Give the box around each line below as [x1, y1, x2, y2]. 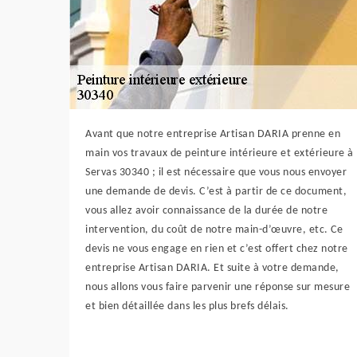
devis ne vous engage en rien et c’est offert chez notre [85, 242, 348, 255]
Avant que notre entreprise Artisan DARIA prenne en [85, 127, 340, 140]
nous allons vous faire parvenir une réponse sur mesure [85, 280, 350, 293]
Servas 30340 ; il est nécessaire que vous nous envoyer [85, 166, 347, 178]
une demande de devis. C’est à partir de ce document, [85, 185, 347, 198]
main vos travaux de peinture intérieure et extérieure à [85, 147, 354, 159]
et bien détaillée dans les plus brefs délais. [85, 300, 289, 312]
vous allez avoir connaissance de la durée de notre [85, 204, 328, 217]
